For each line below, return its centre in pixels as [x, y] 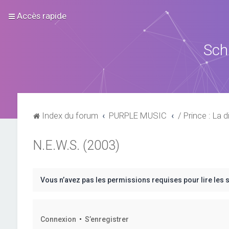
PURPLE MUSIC [138, 116]
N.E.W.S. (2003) [76, 145]
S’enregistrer [107, 219]
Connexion [58, 219]
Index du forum [70, 116]
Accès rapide [42, 16]
